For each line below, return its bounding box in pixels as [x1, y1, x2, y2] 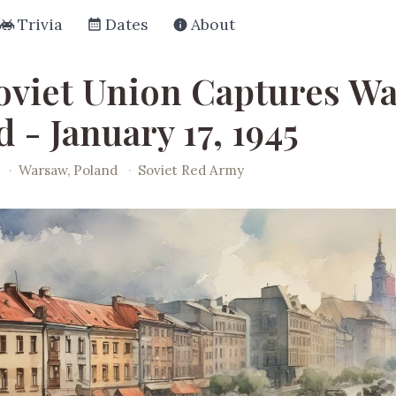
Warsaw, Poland [19, 161, 122, 179]
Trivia [18, 14, 63, 34]
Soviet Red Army [138, 161, 245, 179]
